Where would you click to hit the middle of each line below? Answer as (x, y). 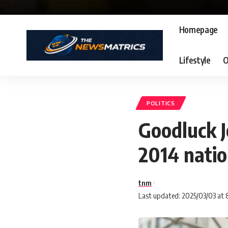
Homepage (198, 30)
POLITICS (161, 103)
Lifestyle (195, 60)
